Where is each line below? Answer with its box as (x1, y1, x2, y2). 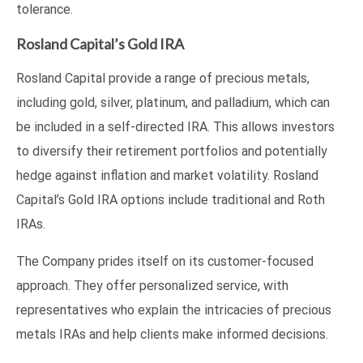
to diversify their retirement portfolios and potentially (16, 143, 327, 159)
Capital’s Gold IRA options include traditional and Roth (16, 191, 325, 207)
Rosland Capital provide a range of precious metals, (16, 70, 310, 86)
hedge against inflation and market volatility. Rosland (16, 167, 318, 183)
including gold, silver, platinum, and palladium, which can (16, 94, 330, 110)
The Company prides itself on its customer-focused (16, 253, 314, 269)
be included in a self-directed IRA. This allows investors (16, 118, 335, 135)
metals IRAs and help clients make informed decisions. (16, 326, 328, 342)
